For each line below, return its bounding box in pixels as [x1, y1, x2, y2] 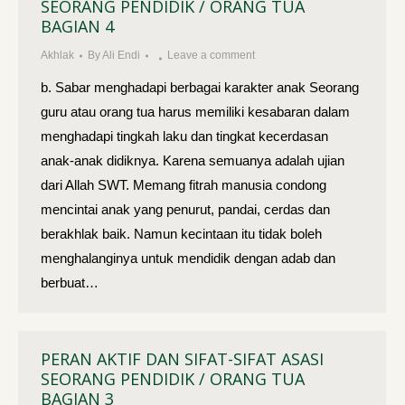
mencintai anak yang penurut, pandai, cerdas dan [41, 202, 330, 217]
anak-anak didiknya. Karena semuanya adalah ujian [41, 153, 344, 168]
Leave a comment [167, 49, 255, 61]
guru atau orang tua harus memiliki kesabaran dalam [41, 104, 350, 119]
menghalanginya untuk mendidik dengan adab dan [41, 250, 335, 266]
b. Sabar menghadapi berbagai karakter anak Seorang [41, 80, 359, 95]
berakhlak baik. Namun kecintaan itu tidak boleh [41, 226, 322, 241]
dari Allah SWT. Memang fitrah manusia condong [41, 177, 326, 193]
